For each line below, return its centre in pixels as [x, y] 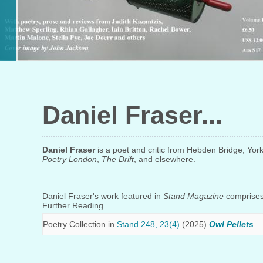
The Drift [118, 159]
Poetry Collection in [80, 224]
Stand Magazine [193, 196]
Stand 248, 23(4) [148, 224]
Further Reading [73, 205]
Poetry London [70, 159]
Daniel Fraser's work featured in [103, 196]
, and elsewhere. [165, 159]
